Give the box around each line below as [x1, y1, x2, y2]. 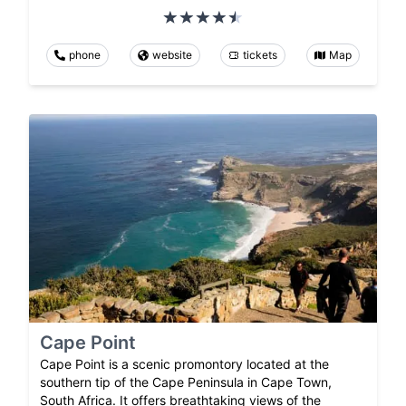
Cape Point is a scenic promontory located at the [40, 355, 329, 372]
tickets [243, 47, 278, 62]
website [151, 47, 192, 62]
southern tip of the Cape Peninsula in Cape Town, [40, 373, 332, 390]
